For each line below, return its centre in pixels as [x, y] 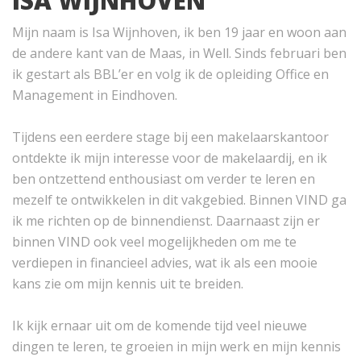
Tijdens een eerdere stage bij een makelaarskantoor [170, 137]
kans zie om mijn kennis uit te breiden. [128, 283]
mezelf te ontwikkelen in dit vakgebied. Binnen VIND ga [179, 199]
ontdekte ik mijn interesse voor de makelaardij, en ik [170, 158]
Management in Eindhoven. [95, 95]
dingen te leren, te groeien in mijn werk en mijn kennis [176, 346]
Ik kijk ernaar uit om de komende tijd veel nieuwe [160, 325]
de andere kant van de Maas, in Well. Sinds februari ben [179, 53]
